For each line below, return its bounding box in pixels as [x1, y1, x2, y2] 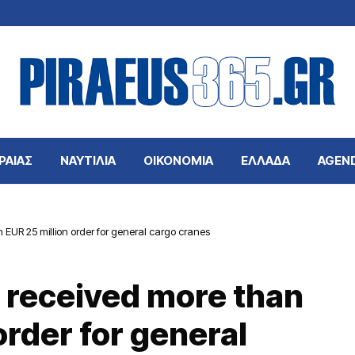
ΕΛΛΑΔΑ [240, 153, 290, 168]
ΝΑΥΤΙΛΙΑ [59, 153, 116, 168]
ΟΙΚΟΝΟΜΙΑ [143, 153, 213, 168]
